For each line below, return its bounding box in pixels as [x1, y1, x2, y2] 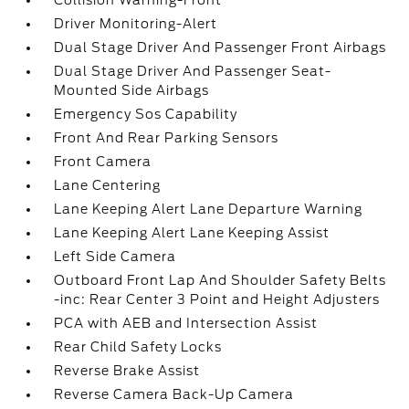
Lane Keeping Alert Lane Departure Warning [54, 202, 363, 216]
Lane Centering [54, 178, 162, 193]
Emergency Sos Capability [54, 107, 238, 121]
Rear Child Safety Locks [54, 340, 223, 354]
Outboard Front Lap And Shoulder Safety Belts [54, 273, 387, 288]
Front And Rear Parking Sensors [54, 131, 279, 145]
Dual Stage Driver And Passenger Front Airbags [54, 40, 387, 55]
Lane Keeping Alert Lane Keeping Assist [54, 225, 330, 240]
